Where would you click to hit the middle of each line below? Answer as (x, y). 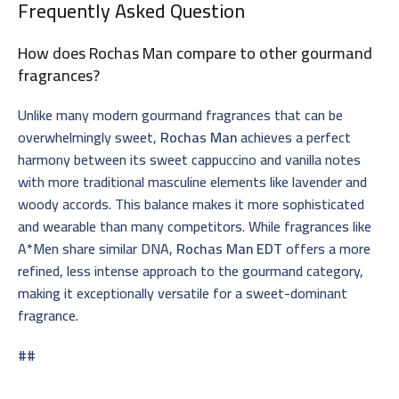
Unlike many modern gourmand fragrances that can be (180, 114)
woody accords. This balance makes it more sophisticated (191, 204)
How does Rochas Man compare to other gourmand (195, 53)
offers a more (326, 248)
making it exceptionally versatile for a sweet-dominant (183, 293)
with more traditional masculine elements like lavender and (192, 181)
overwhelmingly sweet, (89, 137)
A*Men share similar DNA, (97, 248)
